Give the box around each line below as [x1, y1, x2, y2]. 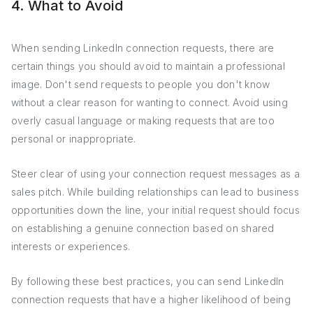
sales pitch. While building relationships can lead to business [11, 186, 299, 198]
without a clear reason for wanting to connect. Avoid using [11, 96, 288, 108]
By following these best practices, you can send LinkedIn [11, 275, 284, 287]
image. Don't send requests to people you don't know [11, 78, 270, 90]
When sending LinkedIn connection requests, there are [11, 42, 275, 54]
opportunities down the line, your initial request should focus [11, 204, 300, 216]
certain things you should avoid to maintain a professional [11, 60, 285, 72]
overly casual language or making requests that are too [11, 115, 275, 126]
